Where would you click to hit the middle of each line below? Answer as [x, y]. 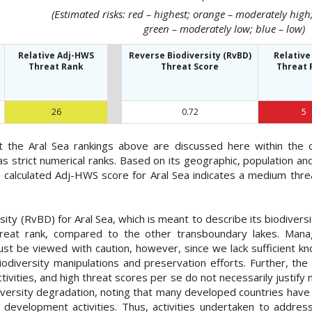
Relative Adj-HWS [56, 55]
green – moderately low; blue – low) [224, 29]
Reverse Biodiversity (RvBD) [190, 55]
